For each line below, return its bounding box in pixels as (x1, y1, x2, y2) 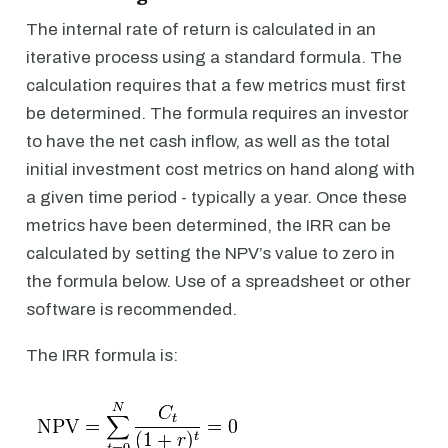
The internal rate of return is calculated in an (26, 20, 376, 39)
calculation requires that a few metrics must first (26, 76, 406, 95)
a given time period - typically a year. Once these (26, 188, 407, 207)
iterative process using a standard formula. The (26, 48, 402, 67)
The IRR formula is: (26, 346, 178, 365)
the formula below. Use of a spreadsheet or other (26, 272, 411, 291)
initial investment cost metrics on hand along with (26, 160, 415, 179)
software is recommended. (26, 300, 237, 319)
